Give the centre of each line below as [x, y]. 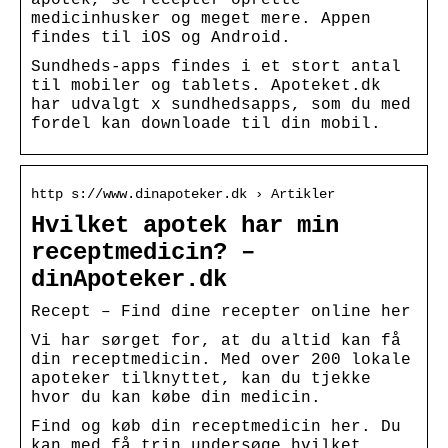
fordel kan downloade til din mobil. [206, 123]
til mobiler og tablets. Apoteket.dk [206, 85]
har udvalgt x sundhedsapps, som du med [221, 104]
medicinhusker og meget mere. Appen [201, 18]
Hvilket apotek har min [185, 225]
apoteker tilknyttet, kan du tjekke [201, 378]
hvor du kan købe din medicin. [176, 397]
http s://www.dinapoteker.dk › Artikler [183, 193]
